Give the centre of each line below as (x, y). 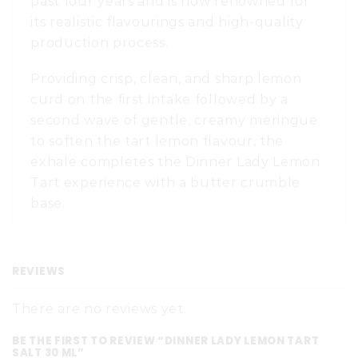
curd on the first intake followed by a (159, 99)
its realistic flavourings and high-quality (167, 22)
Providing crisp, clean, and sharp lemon (166, 78)
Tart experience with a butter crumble (166, 182)
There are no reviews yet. (99, 309)
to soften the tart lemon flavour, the (157, 141)
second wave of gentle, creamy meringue (174, 120)
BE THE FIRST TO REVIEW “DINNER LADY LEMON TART (166, 340)
